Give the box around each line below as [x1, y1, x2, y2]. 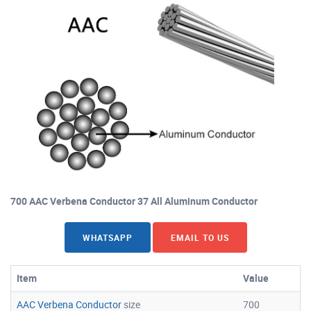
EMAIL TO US [170, 231, 229, 243]
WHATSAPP [82, 231, 133, 243]
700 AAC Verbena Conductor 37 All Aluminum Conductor [10, 194, 258, 208]
